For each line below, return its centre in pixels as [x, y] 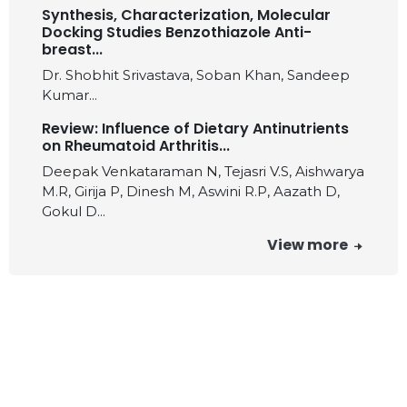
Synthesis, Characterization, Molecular [186, 15]
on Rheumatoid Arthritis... [136, 146]
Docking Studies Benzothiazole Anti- [177, 32]
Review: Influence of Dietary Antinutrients [195, 129]
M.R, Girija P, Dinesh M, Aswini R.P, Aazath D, [191, 191]
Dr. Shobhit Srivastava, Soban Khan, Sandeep [196, 75]
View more [309, 245]
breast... [72, 50]
